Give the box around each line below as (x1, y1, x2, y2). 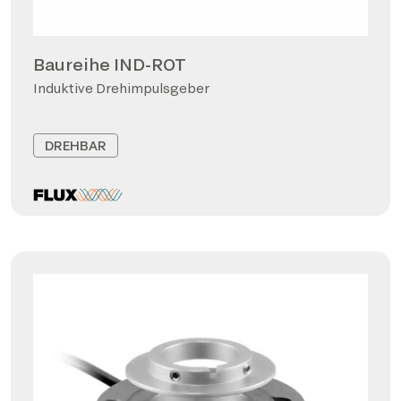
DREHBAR (45, 138, 107, 153)
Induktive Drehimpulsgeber (33, 81, 209, 96)
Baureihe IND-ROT (33, 55, 186, 74)
